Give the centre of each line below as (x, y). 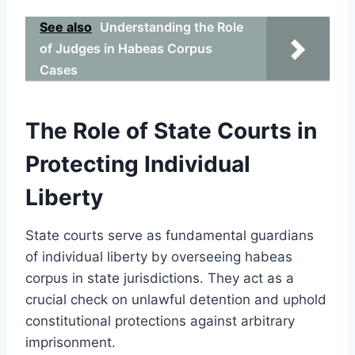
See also (66, 27)
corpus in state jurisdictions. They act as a (160, 278)
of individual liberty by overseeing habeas (159, 256)
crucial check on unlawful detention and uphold (176, 299)
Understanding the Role (172, 27)
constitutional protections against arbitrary (160, 321)
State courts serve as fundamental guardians (170, 235)
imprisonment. (71, 342)
